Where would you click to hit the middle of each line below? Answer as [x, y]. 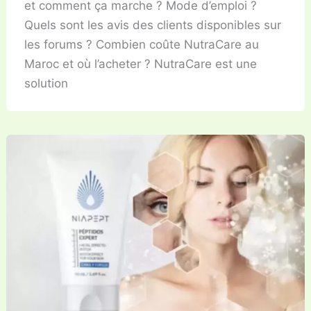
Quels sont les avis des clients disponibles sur [152, 25]
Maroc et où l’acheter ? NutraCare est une [140, 64]
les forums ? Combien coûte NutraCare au [141, 45]
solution [46, 84]
